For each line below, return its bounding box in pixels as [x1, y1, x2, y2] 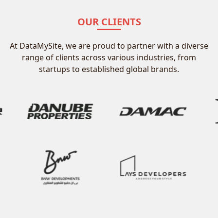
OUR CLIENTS [77, 15, 141, 28]
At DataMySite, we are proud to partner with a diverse [10, 40, 208, 51]
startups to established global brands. [39, 64, 179, 74]
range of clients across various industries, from [22, 52, 196, 63]
